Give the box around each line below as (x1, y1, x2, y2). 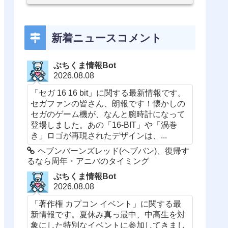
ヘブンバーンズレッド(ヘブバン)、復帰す (38, 146, 190, 155)
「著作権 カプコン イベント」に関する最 (31, 198, 182, 208)
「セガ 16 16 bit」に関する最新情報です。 (31, 88, 186, 97)
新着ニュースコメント (51, 32, 162, 44)
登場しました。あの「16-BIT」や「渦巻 (31, 120, 178, 129)
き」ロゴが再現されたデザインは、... (31, 130, 167, 140)
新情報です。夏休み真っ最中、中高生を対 (31, 209, 186, 219)
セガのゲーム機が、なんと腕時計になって (31, 109, 186, 119)
